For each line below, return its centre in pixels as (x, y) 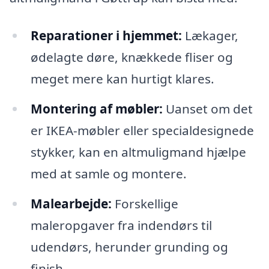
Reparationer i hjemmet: (106, 36)
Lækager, (210, 36)
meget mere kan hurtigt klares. (122, 79)
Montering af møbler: (96, 109)
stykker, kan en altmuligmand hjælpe (138, 152)
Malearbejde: (71, 203)
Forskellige (145, 203)
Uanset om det (207, 109)
